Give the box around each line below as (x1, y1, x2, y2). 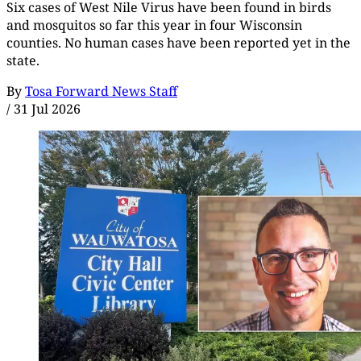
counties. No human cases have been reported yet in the (6, 34, 351, 52)
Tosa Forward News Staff (25, 82, 177, 101)
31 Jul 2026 (14, 100, 81, 118)
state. (6, 52, 39, 70)
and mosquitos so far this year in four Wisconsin (6, 16, 302, 35)
